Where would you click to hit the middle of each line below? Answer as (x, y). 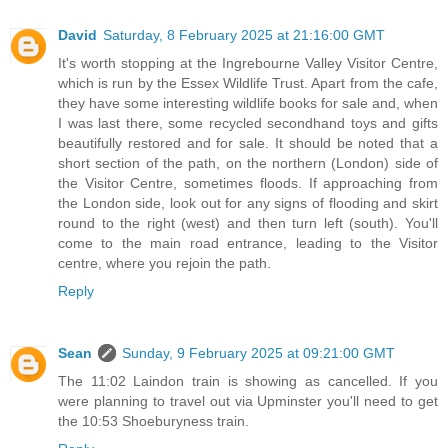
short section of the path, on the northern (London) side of (248, 162)
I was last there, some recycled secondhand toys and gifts (248, 122)
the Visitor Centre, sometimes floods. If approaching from (248, 182)
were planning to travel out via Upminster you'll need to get (248, 400)
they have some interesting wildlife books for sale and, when (248, 102)
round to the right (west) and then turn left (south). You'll (248, 222)
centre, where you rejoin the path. (164, 262)
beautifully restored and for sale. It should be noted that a (248, 142)
